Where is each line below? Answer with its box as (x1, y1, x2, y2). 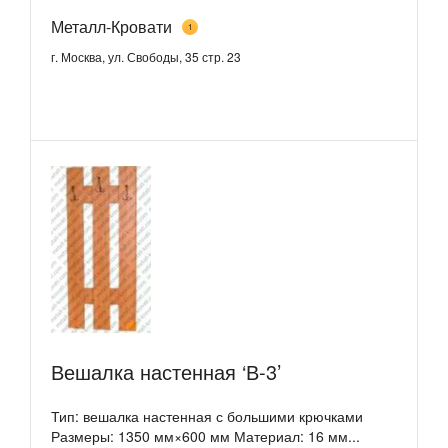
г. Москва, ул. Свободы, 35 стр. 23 (51, 48, 241, 65)
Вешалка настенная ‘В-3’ (51, 356, 281, 386)
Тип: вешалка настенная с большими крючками (51, 405, 363, 426)
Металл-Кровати (51, 15, 172, 38)
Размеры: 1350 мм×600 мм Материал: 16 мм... (51, 425, 360, 446)
